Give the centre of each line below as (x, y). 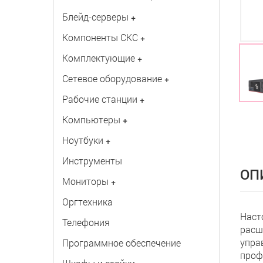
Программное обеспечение (121, 243)
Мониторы (85, 181)
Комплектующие (98, 58)
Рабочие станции (100, 99)
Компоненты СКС (100, 37)
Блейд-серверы (95, 17)
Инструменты (92, 161)
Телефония (86, 222)
